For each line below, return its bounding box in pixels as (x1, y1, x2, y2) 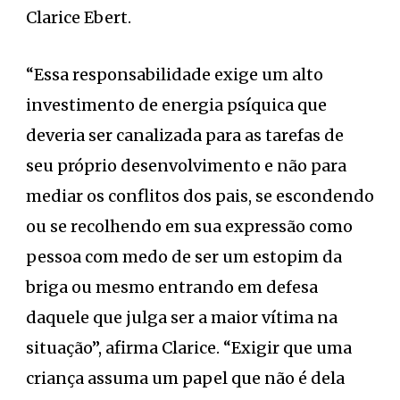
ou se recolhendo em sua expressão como (26, 215, 353, 237)
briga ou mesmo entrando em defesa (26, 276, 318, 297)
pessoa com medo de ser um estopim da (26, 246, 342, 267)
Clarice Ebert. (26, 6, 131, 28)
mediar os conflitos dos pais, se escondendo (26, 185, 374, 206)
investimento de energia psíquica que (26, 94, 327, 115)
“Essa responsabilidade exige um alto (26, 63, 323, 85)
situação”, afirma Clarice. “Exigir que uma (26, 337, 352, 358)
